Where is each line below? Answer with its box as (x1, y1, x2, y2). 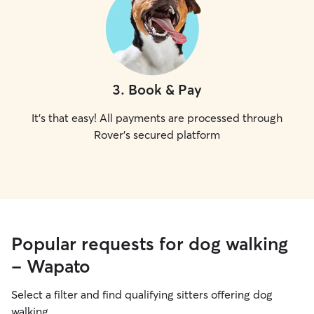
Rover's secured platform (94, 128, 220, 142)
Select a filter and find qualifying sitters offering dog (11, 287, 273, 301)
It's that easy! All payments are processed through (32, 111, 282, 125)
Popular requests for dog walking (11, 233, 288, 255)
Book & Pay (128, 81, 202, 98)
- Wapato (11, 255, 90, 278)
